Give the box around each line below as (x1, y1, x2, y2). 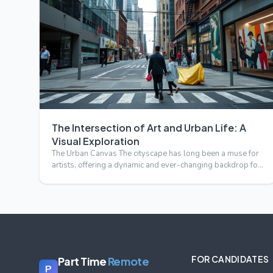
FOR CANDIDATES (191, 253, 269, 265)
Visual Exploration (52, 135, 140, 148)
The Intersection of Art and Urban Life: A (52, 121, 246, 135)
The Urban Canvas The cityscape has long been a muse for (52, 148, 259, 160)
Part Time (58, 254, 108, 269)
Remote (107, 254, 149, 269)
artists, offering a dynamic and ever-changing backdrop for (52, 160, 261, 171)
